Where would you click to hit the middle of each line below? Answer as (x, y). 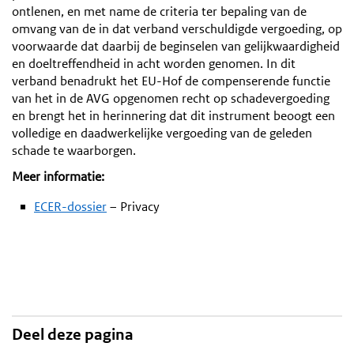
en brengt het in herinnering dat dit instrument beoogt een (173, 115)
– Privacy (133, 207)
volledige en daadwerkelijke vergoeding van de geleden (162, 133)
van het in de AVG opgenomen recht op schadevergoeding (171, 98)
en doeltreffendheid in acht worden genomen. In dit (154, 63)
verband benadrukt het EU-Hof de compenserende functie (171, 81)
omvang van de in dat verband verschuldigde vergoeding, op (177, 28)
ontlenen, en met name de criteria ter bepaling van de (159, 11)
